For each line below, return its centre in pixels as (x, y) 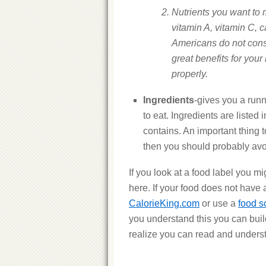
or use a (219, 203)
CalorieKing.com (164, 203)
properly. (190, 74)
